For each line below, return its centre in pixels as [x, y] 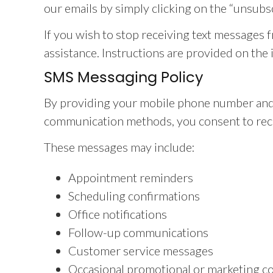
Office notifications [118, 214]
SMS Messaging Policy [124, 78]
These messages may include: [119, 147]
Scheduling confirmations [134, 196]
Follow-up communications [138, 232]
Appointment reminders [131, 177]
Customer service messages [141, 250]
